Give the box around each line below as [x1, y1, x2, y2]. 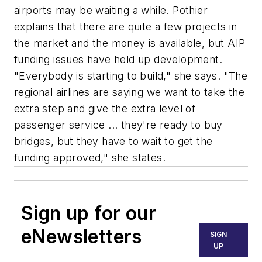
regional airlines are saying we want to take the [14, 86, 245, 99]
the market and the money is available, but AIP [14, 37, 246, 50]
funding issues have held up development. [14, 53, 222, 66]
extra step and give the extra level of [14, 102, 196, 115]
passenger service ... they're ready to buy [14, 119, 223, 132]
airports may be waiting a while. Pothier [14, 4, 208, 17]
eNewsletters [21, 225, 142, 249]
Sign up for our [21, 202, 156, 225]
